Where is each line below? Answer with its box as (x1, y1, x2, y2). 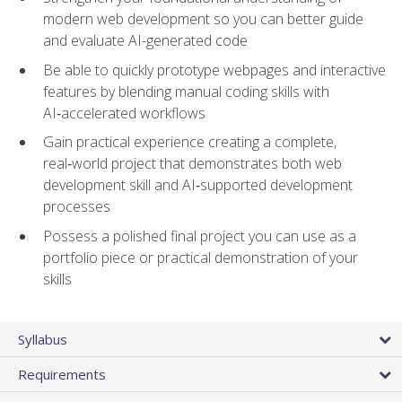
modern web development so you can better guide (43, 9, 363, 30)
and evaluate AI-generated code (43, 31, 248, 51)
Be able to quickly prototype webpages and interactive (43, 59, 386, 80)
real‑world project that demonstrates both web (43, 153, 342, 174)
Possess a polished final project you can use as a (43, 225, 356, 246)
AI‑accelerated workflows (43, 102, 205, 123)
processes (43, 197, 110, 217)
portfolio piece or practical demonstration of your (43, 247, 358, 267)
